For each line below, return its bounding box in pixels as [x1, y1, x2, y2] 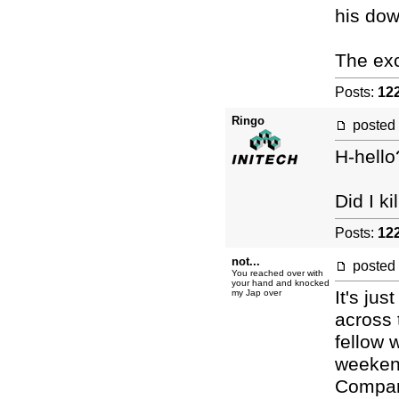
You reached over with [232, 268, 323, 278]
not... [232, 255, 260, 268]
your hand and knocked [232, 278, 330, 288]
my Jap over [232, 288, 281, 297]
